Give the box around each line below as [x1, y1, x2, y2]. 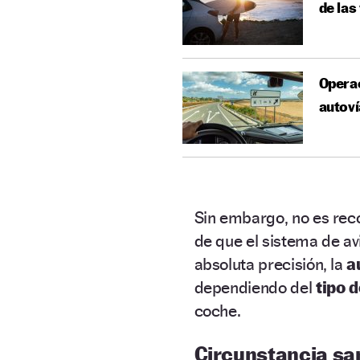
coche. [194, 300, 245, 321]
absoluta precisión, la [194, 253, 347, 274]
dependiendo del [194, 276, 316, 297]
